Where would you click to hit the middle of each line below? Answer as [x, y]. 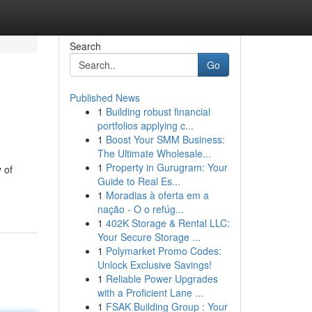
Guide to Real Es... [139, 181]
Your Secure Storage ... [149, 237]
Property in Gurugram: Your [166, 167]
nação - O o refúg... [140, 209]
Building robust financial [158, 111]
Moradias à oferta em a [157, 195]
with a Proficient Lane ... [150, 292]
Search [85, 46]
